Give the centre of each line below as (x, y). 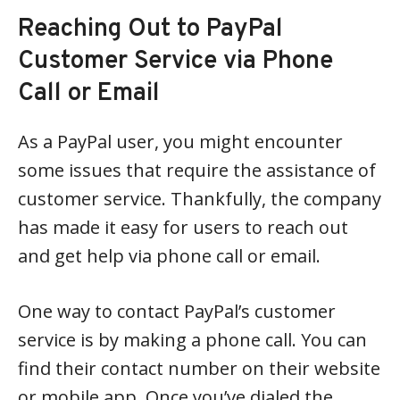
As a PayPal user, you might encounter (180, 142)
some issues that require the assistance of (197, 170)
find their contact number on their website (199, 368)
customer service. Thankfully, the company (200, 199)
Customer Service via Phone (175, 62)
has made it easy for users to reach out (183, 227)
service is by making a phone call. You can (192, 340)
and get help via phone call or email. (169, 256)
